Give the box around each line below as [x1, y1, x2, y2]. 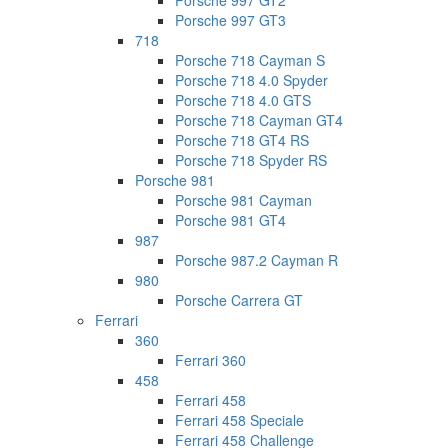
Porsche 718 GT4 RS [175, 130, 309, 151]
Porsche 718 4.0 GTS [175, 90, 311, 111]
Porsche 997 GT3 [175, 10, 286, 31]
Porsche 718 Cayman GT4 [175, 110, 343, 131]
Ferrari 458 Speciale [175, 410, 304, 431]
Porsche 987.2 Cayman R [175, 250, 338, 271]
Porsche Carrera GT [175, 290, 303, 311]
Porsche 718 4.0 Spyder [175, 70, 328, 91]
